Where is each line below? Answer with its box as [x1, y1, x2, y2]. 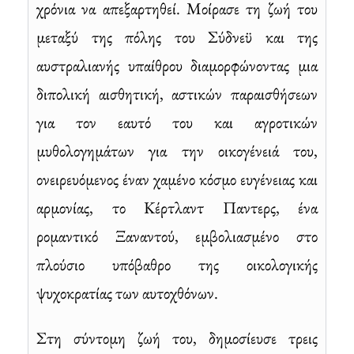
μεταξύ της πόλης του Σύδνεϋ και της [36, 25, 318, 47]
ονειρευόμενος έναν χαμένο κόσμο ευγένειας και [36, 168, 318, 190]
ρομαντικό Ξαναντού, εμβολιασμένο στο [36, 224, 318, 247]
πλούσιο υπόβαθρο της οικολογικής [36, 253, 318, 275]
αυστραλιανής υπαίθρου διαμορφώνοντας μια [36, 54, 318, 76]
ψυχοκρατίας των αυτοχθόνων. [36, 281, 218, 303]
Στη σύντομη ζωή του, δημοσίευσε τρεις [36, 326, 318, 348]
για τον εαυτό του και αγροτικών [36, 111, 318, 133]
